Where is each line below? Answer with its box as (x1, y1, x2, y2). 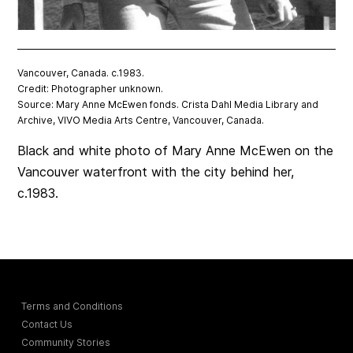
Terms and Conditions (21, 299, 124, 312)
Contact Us (21, 318, 73, 330)
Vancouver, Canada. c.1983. (17, 66, 145, 79)
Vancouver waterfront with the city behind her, (17, 163, 295, 180)
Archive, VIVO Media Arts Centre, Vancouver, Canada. (17, 113, 265, 126)
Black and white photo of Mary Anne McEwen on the (17, 142, 334, 158)
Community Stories (21, 336, 111, 348)
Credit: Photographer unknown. (17, 82, 164, 95)
